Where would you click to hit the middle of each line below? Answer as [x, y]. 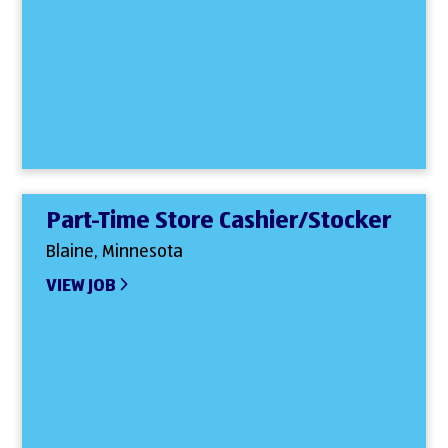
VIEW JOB [81, 285]
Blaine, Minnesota [115, 251]
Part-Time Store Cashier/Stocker [219, 220]
